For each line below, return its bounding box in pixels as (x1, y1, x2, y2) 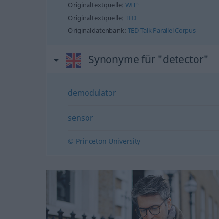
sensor (68, 112, 93, 123)
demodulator (68, 88, 116, 98)
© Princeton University (68, 136, 141, 146)
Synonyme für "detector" (88, 52, 209, 66)
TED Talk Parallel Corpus (128, 26, 196, 35)
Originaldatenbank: (68, 26, 128, 35)
